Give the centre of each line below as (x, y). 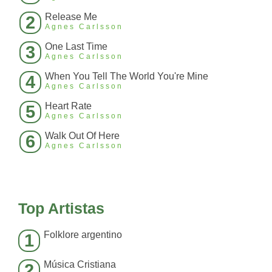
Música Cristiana (80, 265)
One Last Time (76, 47)
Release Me (71, 17)
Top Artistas (61, 209)
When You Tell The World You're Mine (127, 76)
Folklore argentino (83, 235)
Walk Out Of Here (82, 136)
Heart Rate (68, 106)
